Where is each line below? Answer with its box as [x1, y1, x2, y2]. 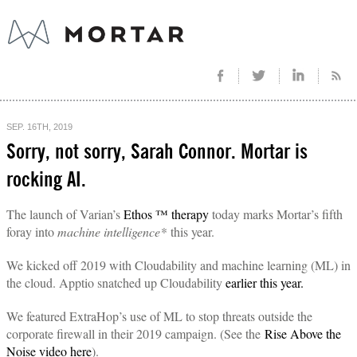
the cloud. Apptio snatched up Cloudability [6, 274, 226, 291]
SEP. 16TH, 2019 [6, 122, 73, 131]
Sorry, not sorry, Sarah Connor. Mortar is [6, 142, 308, 163]
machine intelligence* [57, 223, 167, 240]
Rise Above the [265, 325, 341, 342]
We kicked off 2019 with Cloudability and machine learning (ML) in [6, 257, 351, 273]
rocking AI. [6, 170, 86, 190]
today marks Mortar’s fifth [209, 206, 343, 222]
